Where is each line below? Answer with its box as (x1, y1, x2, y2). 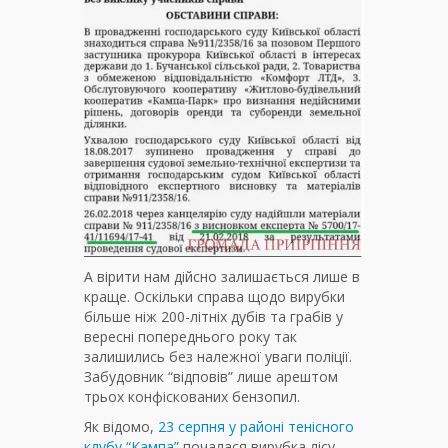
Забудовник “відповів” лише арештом (84, 367, 338, 387)
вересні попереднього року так (84, 327, 297, 347)
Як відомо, (84, 417, 154, 437)
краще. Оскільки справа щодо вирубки (84, 287, 345, 307)
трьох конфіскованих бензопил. (84, 387, 300, 407)
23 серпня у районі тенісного (154, 417, 354, 437)
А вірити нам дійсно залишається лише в (84, 267, 360, 287)
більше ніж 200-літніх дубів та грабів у (84, 307, 343, 327)
